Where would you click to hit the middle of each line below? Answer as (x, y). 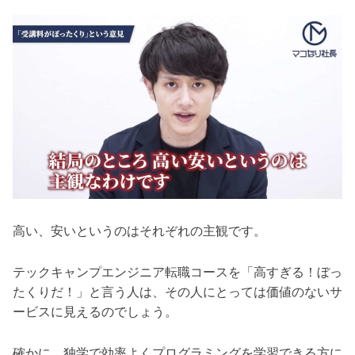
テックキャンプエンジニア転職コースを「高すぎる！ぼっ (177, 272)
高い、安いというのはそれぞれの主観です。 (139, 231)
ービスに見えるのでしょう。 (95, 311)
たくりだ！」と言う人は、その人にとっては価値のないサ (177, 292)
